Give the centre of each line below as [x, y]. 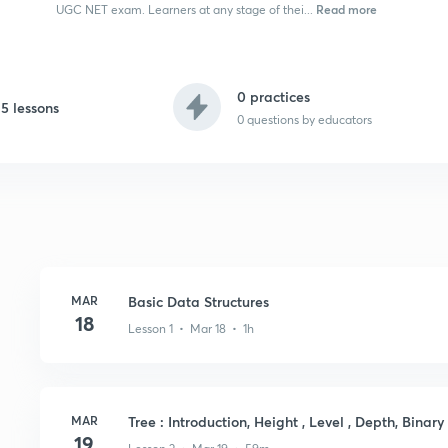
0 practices [273, 96]
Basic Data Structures [198, 301]
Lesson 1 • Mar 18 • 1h [191, 328]
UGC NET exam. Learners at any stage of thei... [184, 9]
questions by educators [308, 119]
